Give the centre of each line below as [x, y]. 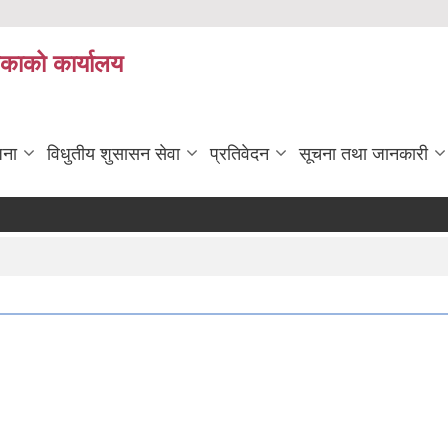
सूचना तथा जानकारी [363, 154]
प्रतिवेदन [239, 154]
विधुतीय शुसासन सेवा [113, 154]
